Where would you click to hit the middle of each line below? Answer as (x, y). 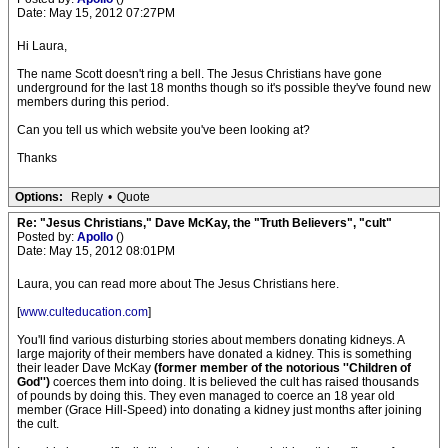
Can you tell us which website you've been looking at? (163, 130)
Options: (39, 197)
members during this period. (93, 102)
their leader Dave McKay (85, 368)
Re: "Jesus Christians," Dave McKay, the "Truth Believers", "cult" (204, 223)
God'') (33, 382)
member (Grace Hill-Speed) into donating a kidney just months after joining (219, 410)
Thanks (37, 158)
